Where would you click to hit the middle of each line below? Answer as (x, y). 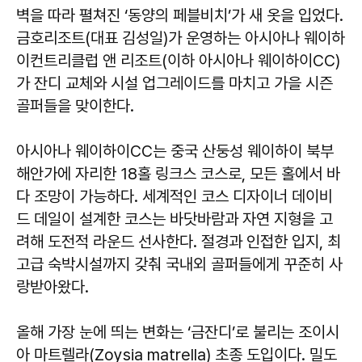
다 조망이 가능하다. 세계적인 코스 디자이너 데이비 (175, 197)
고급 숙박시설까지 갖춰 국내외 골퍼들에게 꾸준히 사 (179, 265)
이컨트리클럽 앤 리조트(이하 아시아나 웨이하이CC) (178, 61)
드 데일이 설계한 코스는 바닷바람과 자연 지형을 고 (175, 219)
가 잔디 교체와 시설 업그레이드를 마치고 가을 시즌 (175, 84)
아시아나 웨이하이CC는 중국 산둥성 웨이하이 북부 (175, 152)
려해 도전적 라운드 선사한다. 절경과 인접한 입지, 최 (179, 242)
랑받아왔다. (53, 287)
